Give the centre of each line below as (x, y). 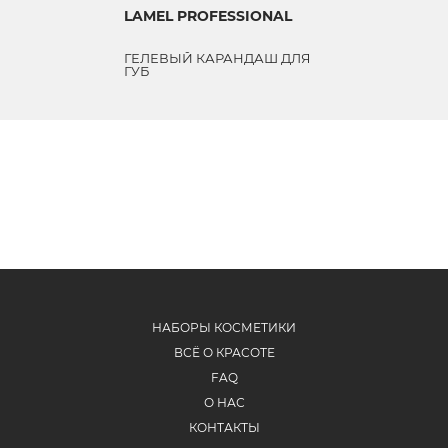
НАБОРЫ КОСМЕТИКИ (224, 327)
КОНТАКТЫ (224, 427)
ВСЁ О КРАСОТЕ (224, 352)
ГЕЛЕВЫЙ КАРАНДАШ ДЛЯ (217, 57)
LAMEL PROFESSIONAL (208, 15)
